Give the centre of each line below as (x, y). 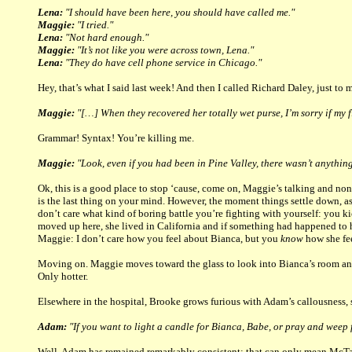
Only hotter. (63, 277)
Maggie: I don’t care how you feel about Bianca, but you (159, 239)
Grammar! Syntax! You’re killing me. (116, 138)
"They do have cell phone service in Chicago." (162, 63)
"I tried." (94, 25)
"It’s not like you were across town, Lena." (164, 50)
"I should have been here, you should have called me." (179, 13)
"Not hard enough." (106, 38)
